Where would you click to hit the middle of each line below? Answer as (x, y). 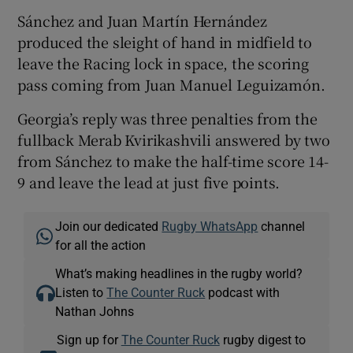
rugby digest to (262, 339)
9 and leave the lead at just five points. (149, 182)
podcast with (243, 292)
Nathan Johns (95, 311)
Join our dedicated (109, 226)
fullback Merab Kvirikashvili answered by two (174, 139)
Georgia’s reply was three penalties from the (167, 118)
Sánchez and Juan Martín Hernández (142, 20)
